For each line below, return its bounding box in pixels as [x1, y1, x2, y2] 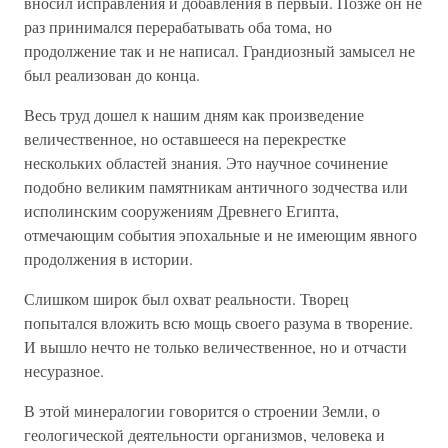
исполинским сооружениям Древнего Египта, [24, 200, 339, 221]
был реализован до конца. [24, 64, 200, 85]
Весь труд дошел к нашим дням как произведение [24, 104, 364, 125]
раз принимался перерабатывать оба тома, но [24, 16, 332, 37]
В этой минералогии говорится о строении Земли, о [24, 400, 380, 421]
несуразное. [24, 360, 104, 381]
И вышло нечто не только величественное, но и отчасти [24, 336, 407, 357]
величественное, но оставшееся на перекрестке [24, 128, 346, 149]
